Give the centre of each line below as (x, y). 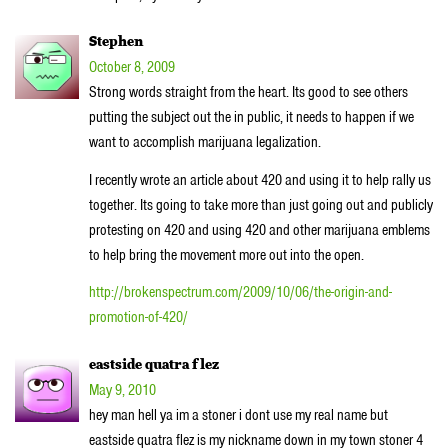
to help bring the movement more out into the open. (226, 254)
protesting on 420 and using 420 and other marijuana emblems (259, 229)
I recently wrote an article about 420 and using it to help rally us (260, 179)
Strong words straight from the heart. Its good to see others (248, 92)
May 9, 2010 (122, 389)
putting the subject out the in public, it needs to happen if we (251, 117)
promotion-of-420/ (138, 317)
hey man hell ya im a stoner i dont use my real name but (238, 414)
